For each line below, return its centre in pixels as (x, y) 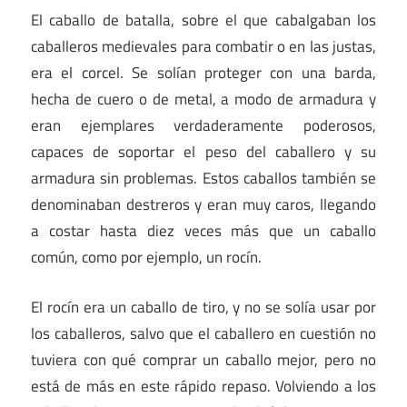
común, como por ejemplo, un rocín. (146, 258)
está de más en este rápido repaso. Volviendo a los (203, 386)
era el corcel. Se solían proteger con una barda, (203, 73)
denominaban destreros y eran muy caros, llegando (203, 205)
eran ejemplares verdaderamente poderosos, (203, 126)
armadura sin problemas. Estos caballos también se (203, 179)
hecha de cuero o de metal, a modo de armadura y (203, 99)
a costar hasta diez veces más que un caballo (203, 231)
